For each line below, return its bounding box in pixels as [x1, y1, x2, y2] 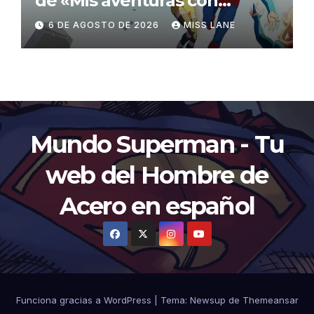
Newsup [189, 294, 226, 306]
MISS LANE [184, 20, 235, 30]
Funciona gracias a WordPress [15, 294, 154, 306]
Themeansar [242, 294, 299, 306]
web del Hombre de [46, 161, 268, 190]
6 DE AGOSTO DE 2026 [48, 20, 162, 30]
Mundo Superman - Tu [29, 130, 285, 159]
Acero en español [59, 191, 255, 221]
